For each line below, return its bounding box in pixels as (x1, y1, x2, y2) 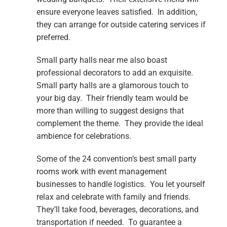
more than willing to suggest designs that (36, 105, 184, 116)
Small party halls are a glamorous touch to (36, 80, 188, 90)
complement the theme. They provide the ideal (36, 118, 203, 128)
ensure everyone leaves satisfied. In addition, (36, 7, 197, 17)
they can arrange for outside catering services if (36, 19, 206, 29)
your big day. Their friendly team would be (36, 93, 188, 103)
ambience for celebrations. (36, 131, 131, 141)
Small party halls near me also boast (36, 55, 167, 65)
